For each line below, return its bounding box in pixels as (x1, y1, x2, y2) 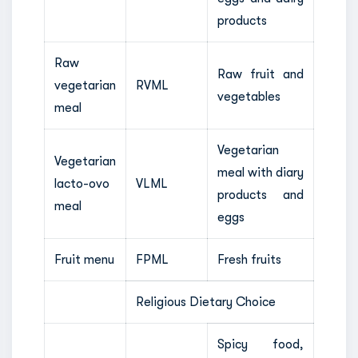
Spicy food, (217, 336, 304, 352)
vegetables (217, 89, 280, 104)
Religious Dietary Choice (136, 294, 276, 309)
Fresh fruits (217, 252, 281, 267)
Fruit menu (54, 252, 114, 267)
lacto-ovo (54, 176, 109, 191)
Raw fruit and (217, 66, 304, 82)
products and (217, 187, 304, 202)
